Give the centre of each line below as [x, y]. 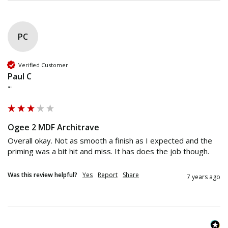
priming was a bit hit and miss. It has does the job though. [108, 151]
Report [108, 175]
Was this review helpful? [42, 175]
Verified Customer [43, 65]
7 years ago [204, 177]
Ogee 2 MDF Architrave [53, 127]
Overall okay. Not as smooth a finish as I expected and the [110, 141]
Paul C [20, 77]
